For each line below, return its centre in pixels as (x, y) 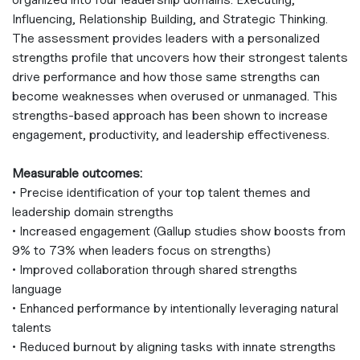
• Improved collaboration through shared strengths (155, 269)
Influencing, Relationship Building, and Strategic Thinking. (170, 18)
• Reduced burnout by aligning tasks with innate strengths (174, 346)
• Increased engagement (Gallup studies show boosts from (179, 231)
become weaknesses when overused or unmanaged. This (175, 96)
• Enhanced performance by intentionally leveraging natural (175, 308)
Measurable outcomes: (77, 173)
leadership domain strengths (93, 211)
